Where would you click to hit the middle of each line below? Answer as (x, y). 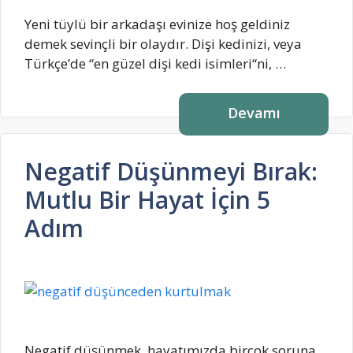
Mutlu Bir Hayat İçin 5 (147, 200)
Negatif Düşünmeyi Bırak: (171, 172)
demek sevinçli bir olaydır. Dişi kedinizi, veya (163, 43)
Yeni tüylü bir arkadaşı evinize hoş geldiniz (157, 24)
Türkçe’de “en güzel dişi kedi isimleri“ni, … (155, 63)
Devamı (254, 113)
